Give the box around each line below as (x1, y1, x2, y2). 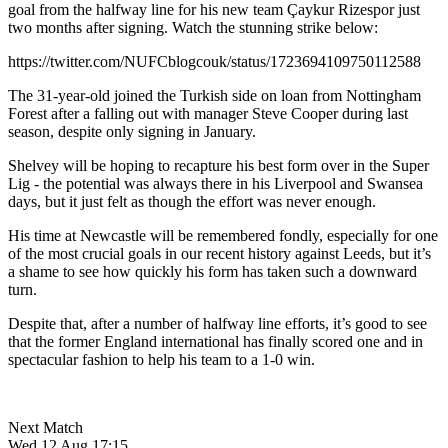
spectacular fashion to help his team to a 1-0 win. (8, 350, 315, 368)
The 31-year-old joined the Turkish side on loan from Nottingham (8, 86, 421, 104)
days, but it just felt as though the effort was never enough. (8, 192, 376, 210)
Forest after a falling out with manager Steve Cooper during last (8, 104, 408, 122)
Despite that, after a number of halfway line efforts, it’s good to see (8, 314, 427, 332)
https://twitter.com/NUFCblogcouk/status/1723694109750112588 (8, 52, 421, 70)
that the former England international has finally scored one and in (8, 332, 423, 350)
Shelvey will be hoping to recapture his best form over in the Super (8, 156, 429, 174)
